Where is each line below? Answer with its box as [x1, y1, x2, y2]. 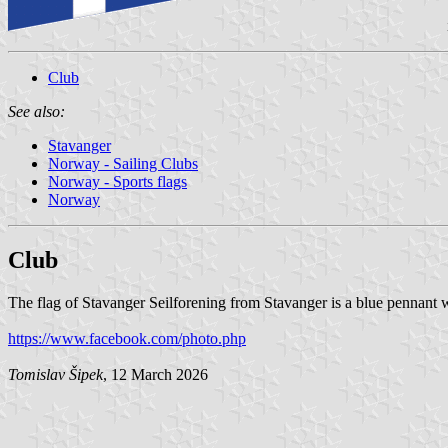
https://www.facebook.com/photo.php [8, 329, 246, 347]
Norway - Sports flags [48, 172, 187, 190]
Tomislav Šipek [8, 365, 103, 383]
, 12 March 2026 [103, 365, 208, 383]
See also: [8, 102, 65, 120]
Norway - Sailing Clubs [48, 154, 198, 172]
